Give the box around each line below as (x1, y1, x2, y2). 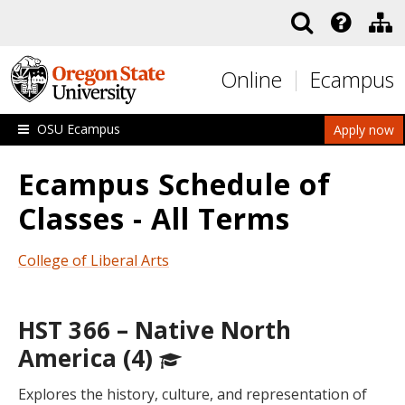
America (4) (18, 342, 160, 374)
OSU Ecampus (37, 120, 120, 137)
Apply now (334, 121, 394, 138)
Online (221, 65, 282, 94)
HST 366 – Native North (18, 314, 292, 346)
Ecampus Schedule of (18, 165, 331, 203)
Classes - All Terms (18, 199, 290, 238)
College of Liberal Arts (18, 250, 169, 270)
